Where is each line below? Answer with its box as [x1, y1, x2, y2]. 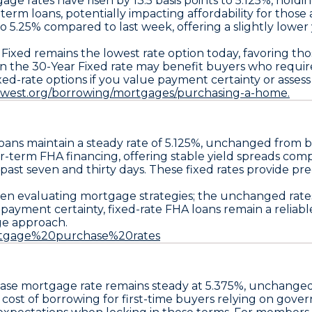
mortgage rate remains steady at [18, 279, 205, 292]
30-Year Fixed [32, 59, 108, 73]
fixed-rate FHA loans [108, 202, 221, 216]
